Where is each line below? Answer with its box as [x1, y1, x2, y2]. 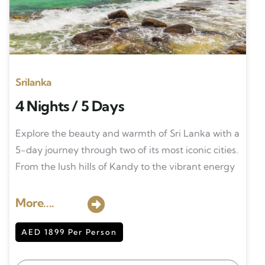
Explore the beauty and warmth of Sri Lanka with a [15, 127, 240, 139]
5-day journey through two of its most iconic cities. [15, 144, 238, 156]
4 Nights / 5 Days [15, 97, 124, 115]
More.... [15, 195, 54, 210]
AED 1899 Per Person [21, 227, 117, 237]
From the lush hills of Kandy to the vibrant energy [15, 160, 237, 172]
